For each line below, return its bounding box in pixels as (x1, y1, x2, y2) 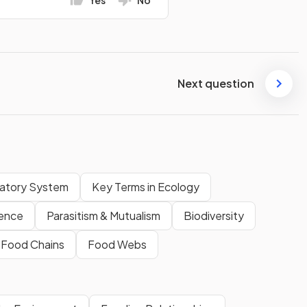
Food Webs (88, 236, 147, 251)
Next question (177, 76, 254, 91)
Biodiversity (184, 208, 244, 223)
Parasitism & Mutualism (47, 208, 160, 223)
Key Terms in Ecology (92, 179, 199, 194)
